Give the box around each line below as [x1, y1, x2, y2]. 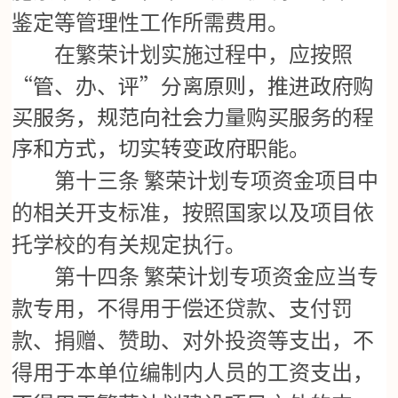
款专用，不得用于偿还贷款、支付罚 [12, 298, 354, 322]
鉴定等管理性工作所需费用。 [12, 12, 290, 36]
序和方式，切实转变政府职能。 [12, 131, 311, 163]
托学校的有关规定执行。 [12, 234, 247, 258]
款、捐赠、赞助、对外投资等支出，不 [12, 330, 375, 354]
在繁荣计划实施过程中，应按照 [12, 44, 354, 68]
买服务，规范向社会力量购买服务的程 [12, 100, 375, 132]
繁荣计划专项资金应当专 [144, 266, 379, 290]
